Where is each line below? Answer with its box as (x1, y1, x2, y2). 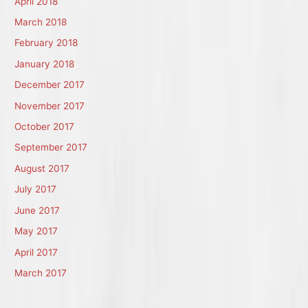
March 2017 (14, 267, 67, 278)
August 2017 (14, 162, 70, 174)
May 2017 (14, 225, 58, 237)
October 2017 (14, 121, 75, 133)
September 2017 (14, 142, 88, 153)
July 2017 (14, 184, 57, 195)
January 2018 (14, 58, 75, 69)
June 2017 (14, 204, 60, 216)
